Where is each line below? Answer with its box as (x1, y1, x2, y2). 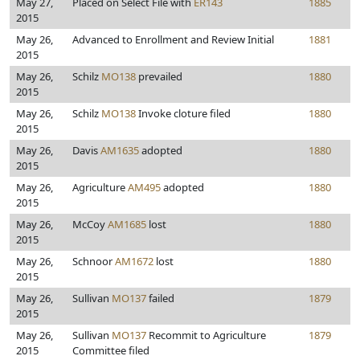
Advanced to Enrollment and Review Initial (72, 32, 274, 47)
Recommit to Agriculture (146, 328, 266, 342)
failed (146, 291, 174, 305)
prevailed (136, 69, 182, 84)
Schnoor (72, 254, 115, 268)
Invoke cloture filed (136, 106, 231, 121)
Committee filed (72, 343, 149, 358)
